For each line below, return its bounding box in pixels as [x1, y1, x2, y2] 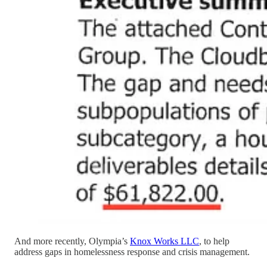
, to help [199, 236, 229, 247]
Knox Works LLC [130, 236, 199, 247]
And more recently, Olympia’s [14, 236, 130, 247]
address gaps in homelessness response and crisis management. [14, 247, 250, 257]
